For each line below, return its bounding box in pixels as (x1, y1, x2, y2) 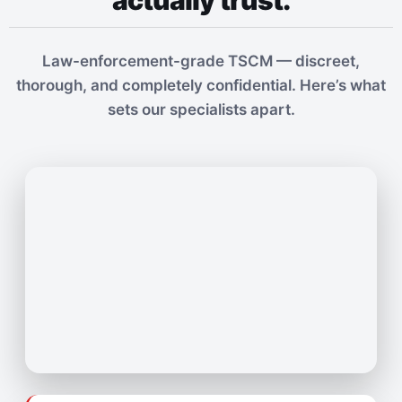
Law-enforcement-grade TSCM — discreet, (42, 52, 360, 71)
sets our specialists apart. (107, 100, 295, 119)
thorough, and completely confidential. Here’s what (16, 76, 386, 95)
